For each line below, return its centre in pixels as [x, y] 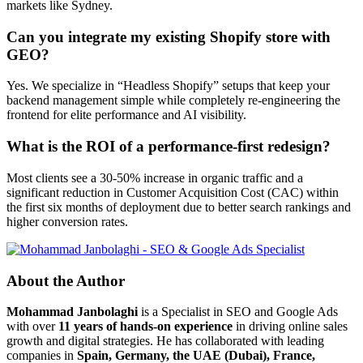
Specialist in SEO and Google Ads [250, 312]
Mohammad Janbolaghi [72, 312]
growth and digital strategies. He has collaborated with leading [165, 341]
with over [32, 327]
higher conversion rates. [67, 221]
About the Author [66, 280]
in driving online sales [290, 327]
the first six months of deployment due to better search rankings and [179, 207]
